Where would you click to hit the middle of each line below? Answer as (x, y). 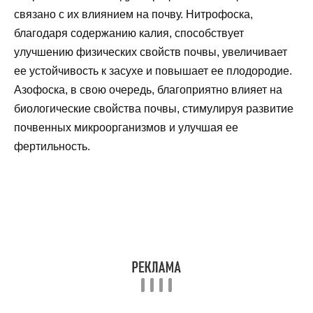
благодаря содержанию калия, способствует (129, 33)
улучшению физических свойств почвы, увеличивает (151, 52)
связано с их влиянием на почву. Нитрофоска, (133, 14)
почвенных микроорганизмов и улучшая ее (126, 127)
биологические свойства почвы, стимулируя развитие (154, 108)
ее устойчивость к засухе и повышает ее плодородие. (153, 71)
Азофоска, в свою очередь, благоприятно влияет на (148, 89)
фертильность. (52, 146)
